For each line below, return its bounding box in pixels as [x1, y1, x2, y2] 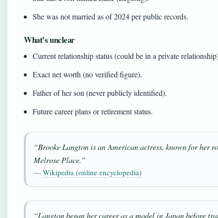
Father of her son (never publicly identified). [33, 88, 167, 98]
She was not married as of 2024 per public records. [33, 11, 189, 21]
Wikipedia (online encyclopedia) [43, 167, 142, 177]
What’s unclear [24, 34, 75, 46]
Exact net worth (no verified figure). [33, 69, 143, 79]
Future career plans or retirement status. [33, 106, 153, 116]
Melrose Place [34, 155, 79, 165]
